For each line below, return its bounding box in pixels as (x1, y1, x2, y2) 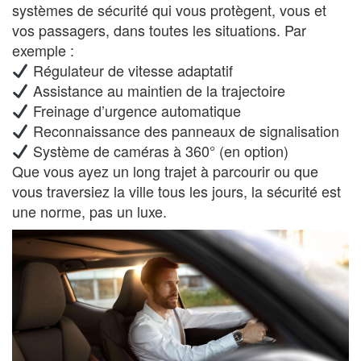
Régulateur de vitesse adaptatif (28, 60, 233, 81)
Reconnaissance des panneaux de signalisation (28, 120, 339, 142)
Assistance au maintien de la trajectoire (28, 80, 285, 102)
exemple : (12, 39, 74, 61)
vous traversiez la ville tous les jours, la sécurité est (12, 180, 341, 202)
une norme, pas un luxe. (12, 201, 167, 222)
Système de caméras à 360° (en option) (28, 140, 288, 162)
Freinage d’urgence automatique (28, 100, 241, 122)
